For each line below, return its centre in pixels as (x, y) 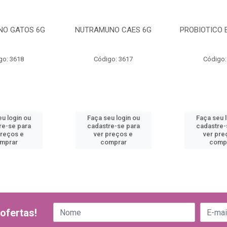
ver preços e (113, 134)
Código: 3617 (113, 59)
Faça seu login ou (113, 118)
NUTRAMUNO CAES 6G (113, 30)
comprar (113, 142)
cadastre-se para (113, 126)
